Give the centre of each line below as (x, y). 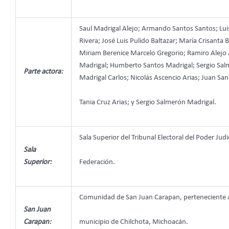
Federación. (97, 163)
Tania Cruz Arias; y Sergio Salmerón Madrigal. (148, 103)
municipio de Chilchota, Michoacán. (134, 222)
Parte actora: (43, 72)
